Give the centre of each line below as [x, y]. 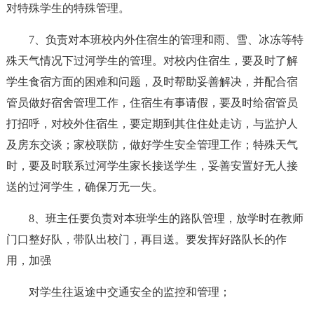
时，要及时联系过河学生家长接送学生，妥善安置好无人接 [152, 166]
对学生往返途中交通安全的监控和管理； [129, 292]
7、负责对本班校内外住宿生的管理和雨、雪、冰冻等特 [166, 40]
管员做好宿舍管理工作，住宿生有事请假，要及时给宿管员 [152, 103]
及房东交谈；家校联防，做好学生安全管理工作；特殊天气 [152, 145]
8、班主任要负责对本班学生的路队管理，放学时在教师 [166, 218]
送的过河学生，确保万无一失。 [84, 187]
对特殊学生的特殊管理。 [68, 8]
